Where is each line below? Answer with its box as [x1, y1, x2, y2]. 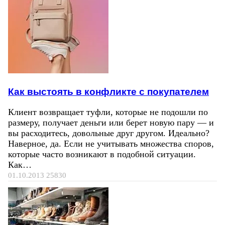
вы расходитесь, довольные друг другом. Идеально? [8, 128, 209, 139]
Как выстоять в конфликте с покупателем [8, 85, 209, 97]
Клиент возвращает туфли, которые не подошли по [8, 107, 208, 118]
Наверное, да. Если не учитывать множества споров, [8, 139, 214, 149]
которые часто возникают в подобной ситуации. [8, 149, 196, 160]
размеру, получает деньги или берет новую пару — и [8, 118, 214, 128]
